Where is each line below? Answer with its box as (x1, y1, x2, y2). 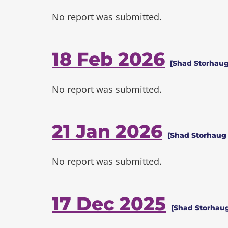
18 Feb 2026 (52, 48, 165, 70)
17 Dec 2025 (52, 192, 166, 215)
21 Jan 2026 (52, 120, 162, 142)
